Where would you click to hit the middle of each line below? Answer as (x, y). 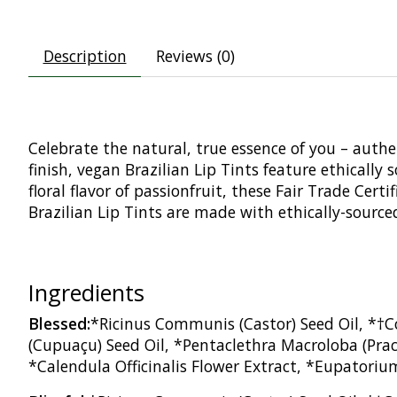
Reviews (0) (195, 55)
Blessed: (59, 323)
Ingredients (86, 292)
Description (85, 55)
